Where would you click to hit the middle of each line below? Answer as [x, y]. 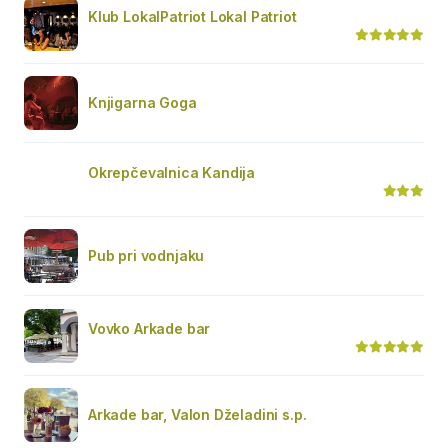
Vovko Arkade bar [149, 329]
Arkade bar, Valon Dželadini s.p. [197, 415]
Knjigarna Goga [142, 103]
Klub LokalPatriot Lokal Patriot [192, 17]
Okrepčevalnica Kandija [172, 173]
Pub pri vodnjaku [146, 256]
